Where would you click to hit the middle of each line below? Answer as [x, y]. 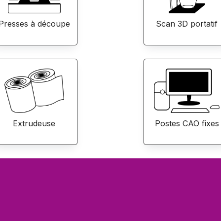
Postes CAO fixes [187, 124]
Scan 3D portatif [187, 24]
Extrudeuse [34, 124]
